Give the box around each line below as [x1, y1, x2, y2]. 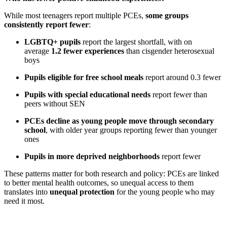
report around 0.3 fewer [145, 73, 221, 82]
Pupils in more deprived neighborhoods [24, 152, 162, 161]
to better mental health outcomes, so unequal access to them [4, 178, 194, 187]
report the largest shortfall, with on [83, 37, 192, 47]
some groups [145, 11, 188, 20]
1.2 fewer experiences [51, 47, 126, 56]
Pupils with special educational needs [24, 90, 153, 99]
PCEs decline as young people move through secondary [24, 117, 214, 126]
